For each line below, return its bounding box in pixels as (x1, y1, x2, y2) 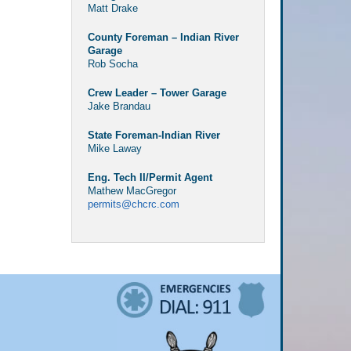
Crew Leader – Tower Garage (87, 86, 226, 99)
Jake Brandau (87, 100, 150, 112)
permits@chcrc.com (87, 197, 179, 210)
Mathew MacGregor (87, 184, 176, 197)
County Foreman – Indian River (87, 31, 239, 43)
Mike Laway (87, 142, 142, 154)
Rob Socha (87, 57, 138, 70)
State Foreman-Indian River (87, 128, 220, 141)
